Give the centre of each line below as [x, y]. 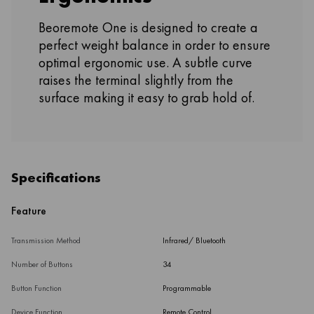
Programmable [186, 288]
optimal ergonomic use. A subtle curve [145, 63]
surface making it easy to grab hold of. [146, 98]
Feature [29, 211]
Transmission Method [46, 241]
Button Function [36, 288]
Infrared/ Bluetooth [194, 241]
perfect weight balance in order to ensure [154, 45]
